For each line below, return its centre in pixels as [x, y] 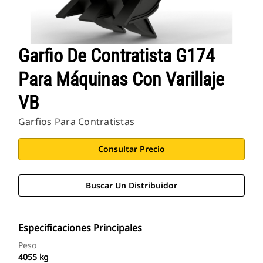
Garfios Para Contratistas [76, 122]
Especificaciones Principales [80, 228]
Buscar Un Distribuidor [131, 186]
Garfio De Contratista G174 [117, 56]
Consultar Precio [131, 149]
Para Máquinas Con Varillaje [121, 80]
